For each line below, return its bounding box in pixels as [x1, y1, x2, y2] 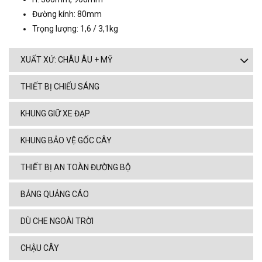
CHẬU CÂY [20, 243, 59, 253]
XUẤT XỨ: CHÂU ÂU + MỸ [20, 55, 112, 65]
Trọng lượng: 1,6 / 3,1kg [32, 24, 118, 34]
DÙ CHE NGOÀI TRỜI [20, 216, 94, 226]
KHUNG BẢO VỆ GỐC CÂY [20, 136, 112, 146]
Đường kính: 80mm [32, 9, 102, 19]
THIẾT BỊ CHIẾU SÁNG [20, 82, 99, 92]
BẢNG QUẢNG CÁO [20, 189, 89, 199]
